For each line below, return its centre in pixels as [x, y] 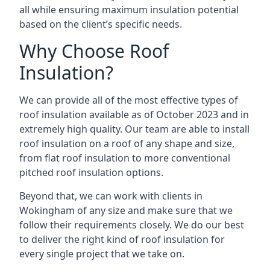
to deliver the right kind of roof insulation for [122, 239]
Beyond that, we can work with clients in [111, 196]
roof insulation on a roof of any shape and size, [127, 143]
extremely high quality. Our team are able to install [134, 129]
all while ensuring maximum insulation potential [129, 10]
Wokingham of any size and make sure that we [126, 210]
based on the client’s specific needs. [101, 24]
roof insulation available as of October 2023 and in [134, 115]
